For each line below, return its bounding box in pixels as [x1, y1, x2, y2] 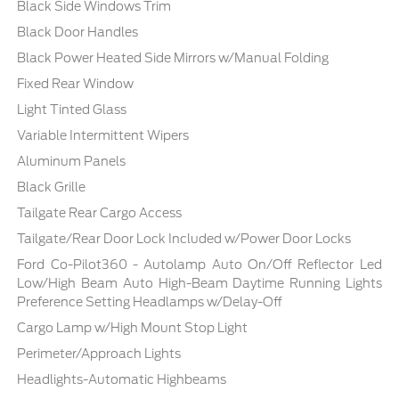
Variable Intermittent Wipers [17, 128, 190, 143]
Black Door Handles [17, 25, 139, 40]
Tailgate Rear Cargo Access [17, 206, 183, 221]
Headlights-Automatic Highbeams [17, 372, 227, 387]
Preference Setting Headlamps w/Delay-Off [17, 295, 283, 310]
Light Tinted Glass [17, 102, 127, 118]
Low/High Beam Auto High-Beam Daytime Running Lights [17, 276, 382, 291]
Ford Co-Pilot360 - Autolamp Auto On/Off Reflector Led [17, 257, 382, 273]
